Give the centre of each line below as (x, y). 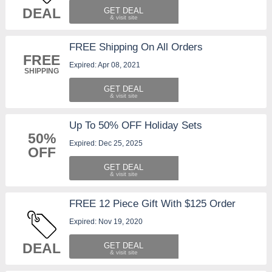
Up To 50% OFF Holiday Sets (135, 125)
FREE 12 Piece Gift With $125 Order (152, 203)
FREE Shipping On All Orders (136, 47)
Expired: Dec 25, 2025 (106, 143)
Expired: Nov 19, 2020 (106, 221)
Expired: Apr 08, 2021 (104, 65)
